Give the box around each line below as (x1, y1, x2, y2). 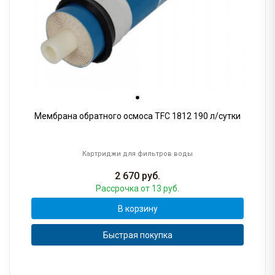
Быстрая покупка (103, 230, 172, 240)
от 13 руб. (141, 184, 179, 194)
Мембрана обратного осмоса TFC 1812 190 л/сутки (34, 111, 241, 122)
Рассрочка (96, 184, 141, 194)
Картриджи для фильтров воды (82, 150, 193, 158)
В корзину (117, 203, 158, 214)
